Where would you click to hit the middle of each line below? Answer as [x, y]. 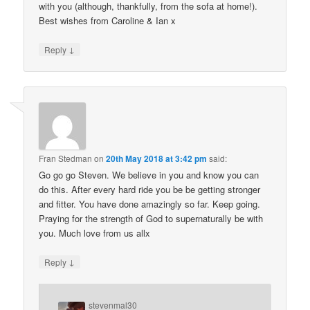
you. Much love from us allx [95, 232]
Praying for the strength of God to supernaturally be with [151, 218]
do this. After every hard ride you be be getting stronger [150, 189]
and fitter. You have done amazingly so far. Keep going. [150, 203]
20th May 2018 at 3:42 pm [157, 158]
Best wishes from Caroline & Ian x [108, 20]
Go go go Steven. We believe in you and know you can [149, 174]
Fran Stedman [66, 158]
